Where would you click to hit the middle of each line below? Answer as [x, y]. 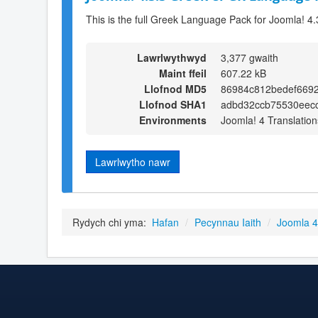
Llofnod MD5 [175, 88]
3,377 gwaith [250, 57]
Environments [173, 120]
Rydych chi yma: [111, 223]
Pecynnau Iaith [228, 223]
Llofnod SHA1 [173, 104]
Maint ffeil [183, 73]
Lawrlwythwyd [172, 57]
